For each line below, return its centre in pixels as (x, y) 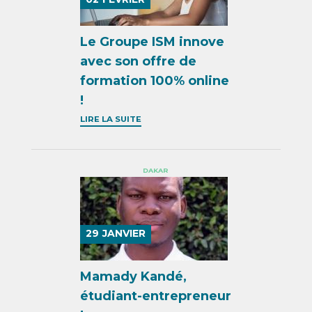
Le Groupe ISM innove (153, 41)
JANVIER (124, 234)
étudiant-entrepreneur (156, 296)
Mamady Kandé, (134, 276)
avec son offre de (139, 61)
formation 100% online (155, 80)
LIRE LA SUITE (111, 119)
